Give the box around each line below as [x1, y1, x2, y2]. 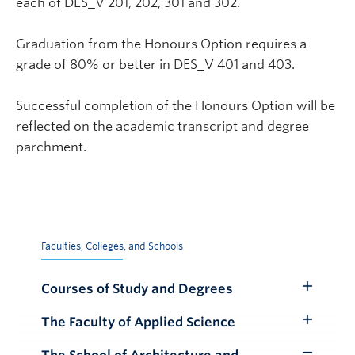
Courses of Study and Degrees [41, 281, 233, 296]
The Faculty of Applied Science [41, 314, 235, 330]
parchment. [16, 139, 86, 155]
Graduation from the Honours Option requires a [16, 36, 307, 52]
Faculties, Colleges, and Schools [41, 239, 183, 252]
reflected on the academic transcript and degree [16, 118, 309, 134]
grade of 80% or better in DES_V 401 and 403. [16, 56, 295, 72]
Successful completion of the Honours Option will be [16, 97, 335, 113]
